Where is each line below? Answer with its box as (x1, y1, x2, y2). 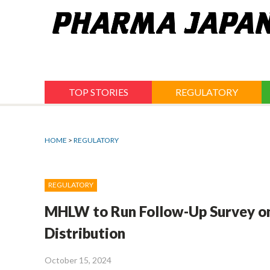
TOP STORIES (68, 86, 128, 98)
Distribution (45, 224, 125, 242)
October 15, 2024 (45, 255, 111, 266)
